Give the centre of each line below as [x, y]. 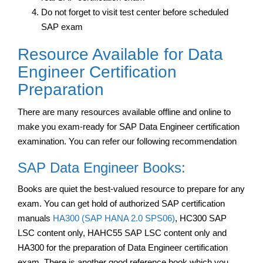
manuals [35, 218]
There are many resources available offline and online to [124, 112]
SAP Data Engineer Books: [102, 167]
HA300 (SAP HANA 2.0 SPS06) [114, 218]
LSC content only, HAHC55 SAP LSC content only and [122, 232]
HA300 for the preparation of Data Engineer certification [123, 247]
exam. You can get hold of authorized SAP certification [121, 203]
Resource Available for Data [120, 54]
